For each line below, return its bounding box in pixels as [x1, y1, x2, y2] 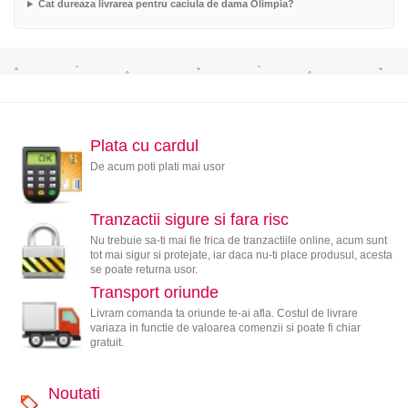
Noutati [47, 384, 100, 403]
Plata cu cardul [89, 137, 199, 156]
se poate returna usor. [89, 262, 198, 276]
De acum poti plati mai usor [89, 160, 225, 174]
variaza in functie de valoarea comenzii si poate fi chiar [89, 321, 361, 335]
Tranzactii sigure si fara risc [89, 209, 289, 229]
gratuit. [89, 336, 124, 350]
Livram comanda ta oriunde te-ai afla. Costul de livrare [89, 307, 358, 321]
